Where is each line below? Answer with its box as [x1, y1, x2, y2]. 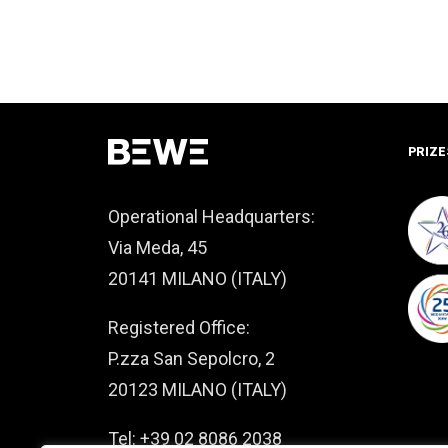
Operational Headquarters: [108, 206, 315, 227]
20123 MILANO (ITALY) [108, 379, 287, 400]
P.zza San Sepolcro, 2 [108, 348, 275, 369]
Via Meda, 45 [108, 237, 207, 258]
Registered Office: [108, 317, 250, 338]
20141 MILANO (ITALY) [108, 268, 287, 289]
